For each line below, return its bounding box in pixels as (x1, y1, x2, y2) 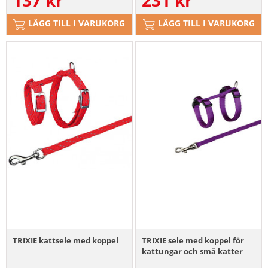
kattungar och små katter (142, 246, 243, 257)
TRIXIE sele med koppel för (142, 235, 245, 246)
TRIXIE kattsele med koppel (13, 235, 118, 246)
